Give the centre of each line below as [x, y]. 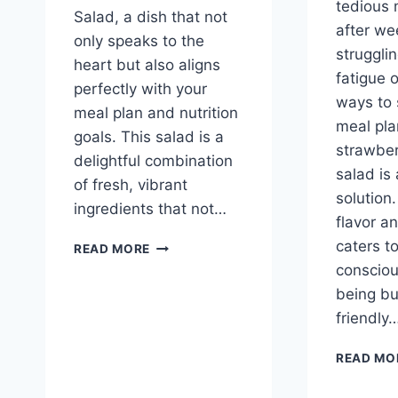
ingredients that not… [150, 209]
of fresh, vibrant [131, 185]
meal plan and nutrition [156, 113]
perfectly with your [140, 89]
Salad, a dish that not [151, 17]
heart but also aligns [147, 65]
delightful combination [153, 161]
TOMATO [179, 263]
